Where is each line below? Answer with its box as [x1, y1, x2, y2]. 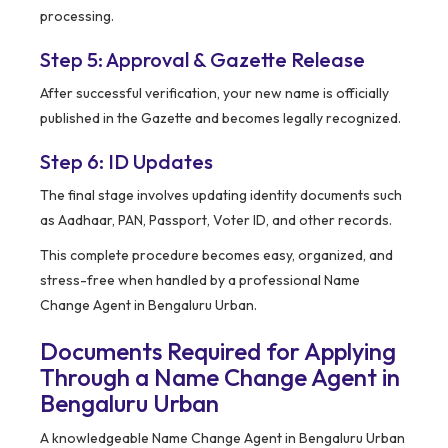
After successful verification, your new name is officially [40, 84, 389, 103]
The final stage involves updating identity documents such [40, 186, 402, 205]
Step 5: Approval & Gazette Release [40, 47, 365, 73]
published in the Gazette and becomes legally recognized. [40, 109, 401, 128]
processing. [40, 7, 114, 26]
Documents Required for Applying [40, 336, 396, 367]
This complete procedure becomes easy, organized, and [40, 246, 393, 265]
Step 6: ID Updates [40, 149, 213, 175]
